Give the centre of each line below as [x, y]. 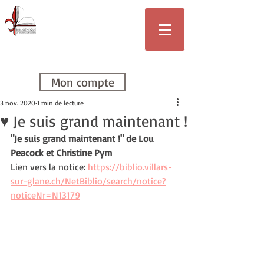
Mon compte [82, 82]
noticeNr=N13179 [45, 195]
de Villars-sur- [89, 30]
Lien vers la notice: [49, 167]
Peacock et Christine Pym [61, 153]
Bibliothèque [89, 12]
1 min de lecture [60, 103]
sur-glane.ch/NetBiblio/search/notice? [88, 181]
